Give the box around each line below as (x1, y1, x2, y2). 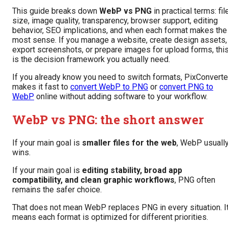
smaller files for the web (82, 138, 177, 148)
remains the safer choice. (12, 185, 102, 195)
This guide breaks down (12, 6, 99, 16)
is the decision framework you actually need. (12, 54, 170, 65)
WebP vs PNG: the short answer (12, 111, 204, 128)
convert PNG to (159, 82, 213, 92)
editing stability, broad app (82, 165, 182, 176)
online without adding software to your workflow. (34, 92, 208, 102)
